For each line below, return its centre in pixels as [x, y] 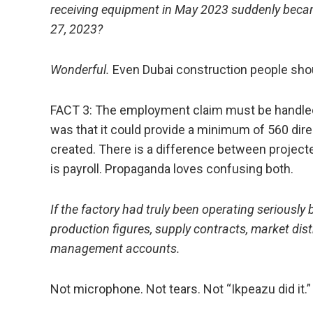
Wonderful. [80, 70]
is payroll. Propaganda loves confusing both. [172, 169]
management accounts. [115, 249]
